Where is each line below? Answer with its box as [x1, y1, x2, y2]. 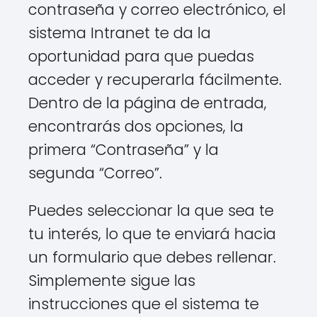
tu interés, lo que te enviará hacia [28, 224, 276, 245]
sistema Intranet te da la [28, 23, 211, 44]
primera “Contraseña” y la [28, 139, 219, 161]
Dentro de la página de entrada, [28, 93, 267, 114]
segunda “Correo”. [28, 163, 162, 184]
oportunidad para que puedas [28, 46, 254, 67]
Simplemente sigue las [28, 270, 195, 292]
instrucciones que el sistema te [28, 294, 259, 315]
